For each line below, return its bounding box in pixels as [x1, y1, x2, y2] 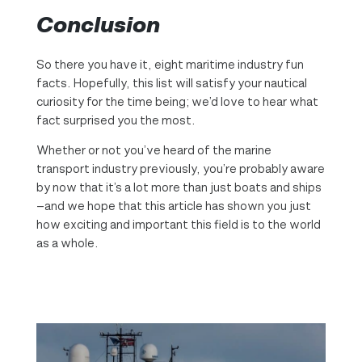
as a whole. [36, 235, 98, 250]
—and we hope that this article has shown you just [36, 198, 311, 213]
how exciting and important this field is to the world [36, 217, 321, 231]
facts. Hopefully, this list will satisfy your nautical [36, 75, 307, 90]
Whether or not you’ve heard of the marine [36, 142, 271, 157]
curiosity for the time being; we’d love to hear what [36, 94, 318, 108]
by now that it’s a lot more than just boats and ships [36, 179, 322, 194]
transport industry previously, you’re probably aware [36, 161, 325, 175]
